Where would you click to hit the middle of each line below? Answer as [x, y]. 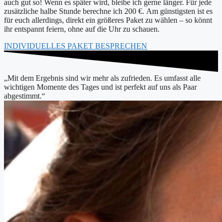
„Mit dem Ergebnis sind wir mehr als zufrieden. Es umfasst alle [102, 78]
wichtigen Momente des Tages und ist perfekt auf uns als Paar [100, 87]
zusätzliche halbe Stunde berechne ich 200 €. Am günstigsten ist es [108, 11]
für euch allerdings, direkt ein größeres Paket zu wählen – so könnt [108, 20]
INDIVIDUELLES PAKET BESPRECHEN [76, 46]
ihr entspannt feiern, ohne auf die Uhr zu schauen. [82, 29]
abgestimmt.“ [25, 96]
